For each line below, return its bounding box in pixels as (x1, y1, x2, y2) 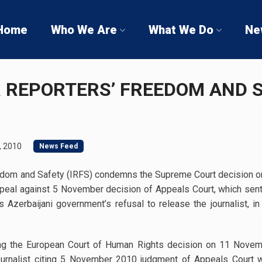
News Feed (39, 142, 78, 150)
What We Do (148, 22, 213, 37)
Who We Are (50, 22, 117, 37)
